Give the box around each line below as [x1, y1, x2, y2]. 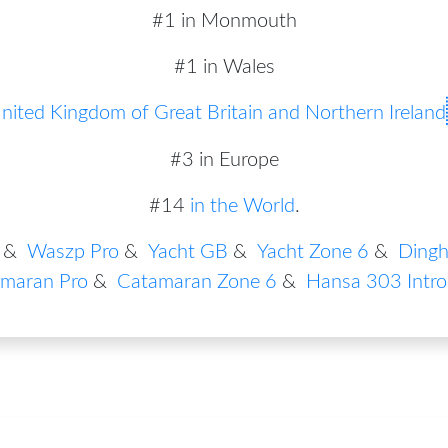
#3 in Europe [169, 149, 279, 170]
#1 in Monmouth [151, 10, 297, 31]
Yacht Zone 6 [257, 241, 369, 262]
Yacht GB [148, 241, 228, 262]
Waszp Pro [27, 241, 119, 262]
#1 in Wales [173, 56, 275, 77]
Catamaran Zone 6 [117, 271, 277, 292]
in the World [189, 195, 295, 216]
